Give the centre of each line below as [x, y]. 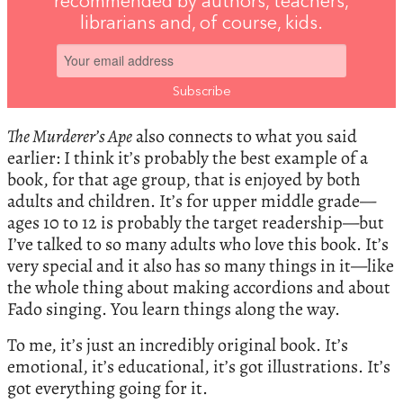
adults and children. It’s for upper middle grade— [192, 201]
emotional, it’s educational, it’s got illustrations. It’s [199, 366]
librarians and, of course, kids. [201, 24]
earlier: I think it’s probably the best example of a [188, 157]
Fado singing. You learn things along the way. [174, 309]
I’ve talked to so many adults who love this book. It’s [198, 244]
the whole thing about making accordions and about [199, 287]
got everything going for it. [107, 388]
